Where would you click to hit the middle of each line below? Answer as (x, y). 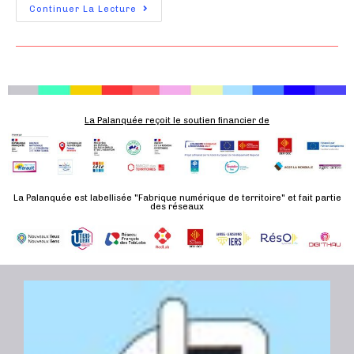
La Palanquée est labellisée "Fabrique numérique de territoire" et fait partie (177, 198)
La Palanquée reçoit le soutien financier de (177, 120)
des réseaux (177, 206)
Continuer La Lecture (83, 9)
